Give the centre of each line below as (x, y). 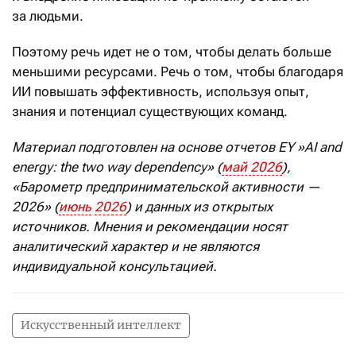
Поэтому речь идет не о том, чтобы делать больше (172, 52)
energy (32, 167)
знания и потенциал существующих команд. (150, 112)
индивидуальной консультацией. (114, 267)
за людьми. (48, 16)
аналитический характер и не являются (135, 247)
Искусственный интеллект (101, 325)
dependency (170, 167)
